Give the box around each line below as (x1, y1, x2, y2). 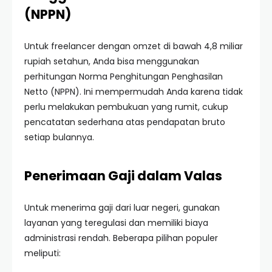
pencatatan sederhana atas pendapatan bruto (24, 116, 225, 128)
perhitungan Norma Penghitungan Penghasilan (24, 70, 223, 83)
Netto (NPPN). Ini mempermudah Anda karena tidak (24, 86, 243, 98)
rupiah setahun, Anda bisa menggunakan (24, 55, 199, 67)
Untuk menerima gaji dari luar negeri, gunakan (24, 202, 220, 214)
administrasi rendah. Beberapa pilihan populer (24, 232, 218, 244)
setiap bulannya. (24, 131, 94, 143)
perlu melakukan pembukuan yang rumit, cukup (24, 101, 228, 113)
